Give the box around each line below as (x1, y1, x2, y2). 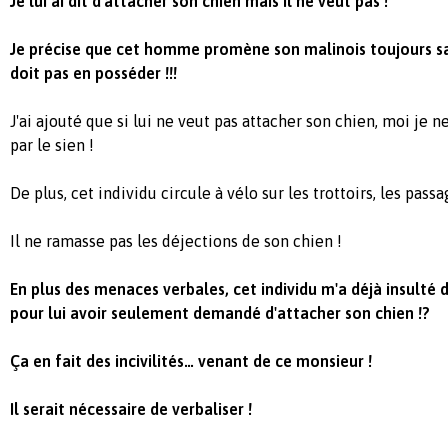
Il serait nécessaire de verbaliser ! (10, 400, 252, 418)
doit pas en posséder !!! (10, 64, 177, 82)
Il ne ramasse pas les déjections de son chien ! (10, 232, 342, 250)
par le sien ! (10, 136, 94, 154)
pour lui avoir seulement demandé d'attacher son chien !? (10, 304, 430, 322)
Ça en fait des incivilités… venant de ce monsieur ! (10, 352, 372, 370)
